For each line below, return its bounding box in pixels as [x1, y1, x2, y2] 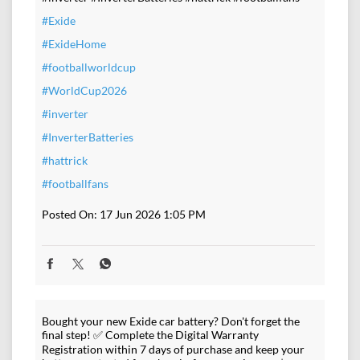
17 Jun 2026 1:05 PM [100, 207, 206, 221]
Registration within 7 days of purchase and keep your [42, 342, 305, 356]
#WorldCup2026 [42, 83, 127, 97]
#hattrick [42, 153, 88, 167]
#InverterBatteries [42, 129, 133, 144]
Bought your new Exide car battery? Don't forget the [42, 313, 300, 328]
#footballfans [42, 176, 108, 190]
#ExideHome [42, 36, 106, 51]
